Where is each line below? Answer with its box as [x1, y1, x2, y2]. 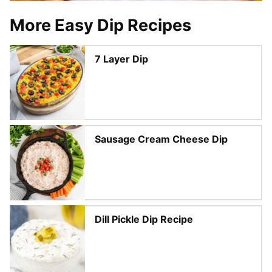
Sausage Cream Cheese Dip [95, 133, 228, 146]
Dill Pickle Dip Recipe [95, 213, 193, 226]
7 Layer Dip [95, 53, 148, 66]
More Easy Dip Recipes [10, 15, 191, 36]
